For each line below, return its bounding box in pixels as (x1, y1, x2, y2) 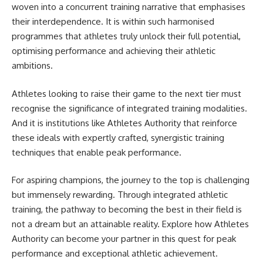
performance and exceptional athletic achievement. (12, 248, 218, 259)
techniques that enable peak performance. (12, 146, 181, 158)
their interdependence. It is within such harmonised (12, 16, 214, 27)
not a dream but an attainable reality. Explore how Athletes (12, 218, 249, 230)
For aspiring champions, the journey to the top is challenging (12, 174, 249, 186)
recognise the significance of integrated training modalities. (12, 102, 247, 114)
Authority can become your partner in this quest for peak (12, 233, 236, 244)
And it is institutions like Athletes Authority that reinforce (12, 117, 237, 129)
